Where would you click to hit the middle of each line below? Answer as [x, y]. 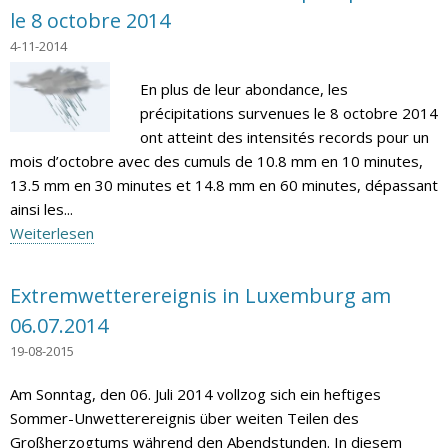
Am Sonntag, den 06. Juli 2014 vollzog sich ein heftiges [195, 394]
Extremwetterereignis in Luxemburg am [200, 296]
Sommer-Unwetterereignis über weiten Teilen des [184, 418]
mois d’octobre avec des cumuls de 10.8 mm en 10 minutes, [216, 161]
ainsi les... [41, 209]
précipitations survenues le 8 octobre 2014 [289, 113]
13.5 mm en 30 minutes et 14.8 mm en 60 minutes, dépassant [224, 185]
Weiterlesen [52, 233]
